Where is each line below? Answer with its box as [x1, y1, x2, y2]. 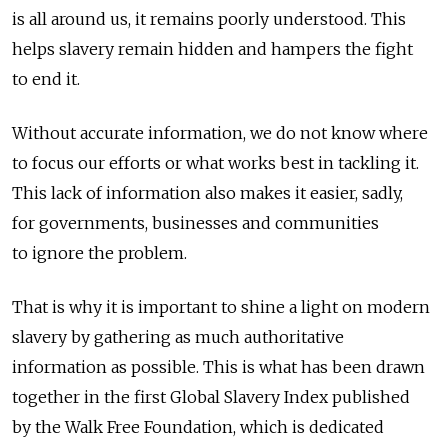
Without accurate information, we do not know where [12, 123, 428, 144]
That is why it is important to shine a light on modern [12, 297, 430, 318]
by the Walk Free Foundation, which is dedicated [12, 417, 384, 438]
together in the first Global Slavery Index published [12, 387, 410, 408]
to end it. [12, 69, 88, 90]
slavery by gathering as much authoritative [12, 327, 344, 348]
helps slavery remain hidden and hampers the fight [12, 39, 413, 60]
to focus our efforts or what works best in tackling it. [12, 153, 419, 174]
